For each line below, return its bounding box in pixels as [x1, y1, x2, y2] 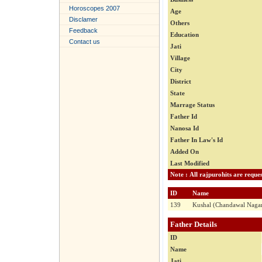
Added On [170, 148, 199, 156]
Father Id [170, 113, 197, 120]
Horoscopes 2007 [69, 5, 120, 12]
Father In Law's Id [170, 136, 223, 144]
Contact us [69, 38, 100, 45]
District [170, 78, 191, 85]
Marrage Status [170, 101, 215, 109]
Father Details [170, 220, 217, 229]
